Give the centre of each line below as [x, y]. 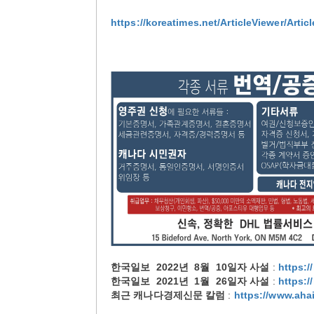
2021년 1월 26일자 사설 [213, 281]
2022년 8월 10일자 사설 [213, 267]
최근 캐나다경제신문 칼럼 [168, 295]
